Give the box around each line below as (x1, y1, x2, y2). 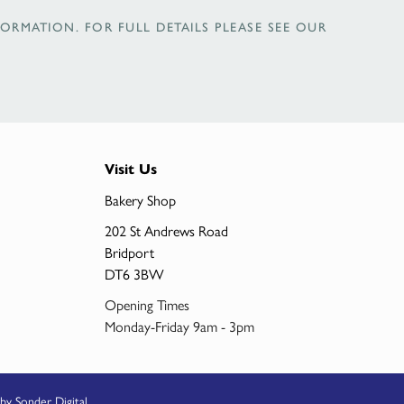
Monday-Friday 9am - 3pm (105, 315, 254, 336)
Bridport (105, 241, 154, 262)
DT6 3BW (105, 262, 164, 284)
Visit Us (105, 160, 157, 178)
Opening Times (105, 293, 189, 315)
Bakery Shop (105, 188, 176, 210)
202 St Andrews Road (105, 219, 228, 241)
